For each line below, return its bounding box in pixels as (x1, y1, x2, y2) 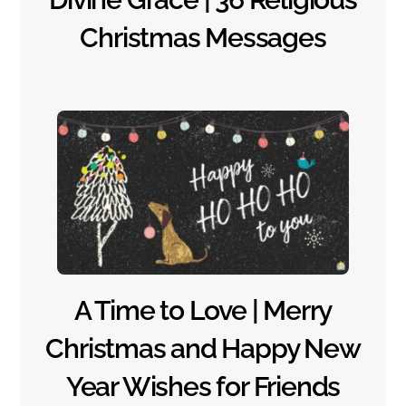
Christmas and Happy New (45, 333, 361, 365)
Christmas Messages (80, 22, 326, 54)
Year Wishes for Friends (65, 371, 341, 403)
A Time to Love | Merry (73, 295, 333, 327)
